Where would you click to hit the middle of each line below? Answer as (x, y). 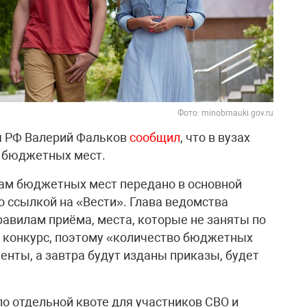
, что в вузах (215, 137)
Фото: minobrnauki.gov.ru (225, 113)
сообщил (155, 137)
